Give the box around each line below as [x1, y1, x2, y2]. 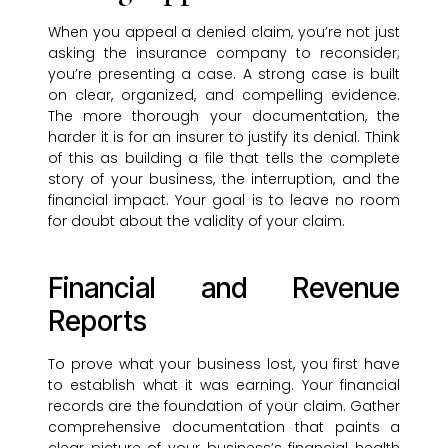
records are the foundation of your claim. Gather [48, 396, 400, 417]
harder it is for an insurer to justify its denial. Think [48, 127, 400, 148]
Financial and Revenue [48, 271, 400, 306]
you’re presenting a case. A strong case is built [48, 64, 400, 85]
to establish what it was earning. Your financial [48, 375, 400, 396]
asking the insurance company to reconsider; [48, 43, 400, 64]
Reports [48, 304, 147, 339]
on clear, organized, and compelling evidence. [48, 85, 400, 106]
